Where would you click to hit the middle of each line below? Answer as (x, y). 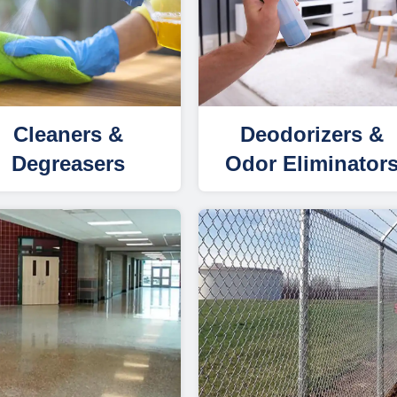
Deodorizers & (311, 134)
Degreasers (68, 163)
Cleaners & (68, 134)
